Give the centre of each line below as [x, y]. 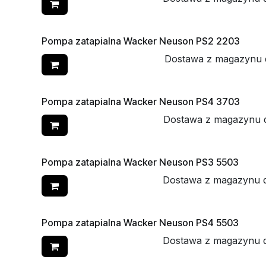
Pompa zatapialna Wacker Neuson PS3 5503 [140, 162]
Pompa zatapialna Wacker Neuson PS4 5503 [140, 223]
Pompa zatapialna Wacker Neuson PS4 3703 [141, 102]
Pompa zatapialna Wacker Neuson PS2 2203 [141, 41]
